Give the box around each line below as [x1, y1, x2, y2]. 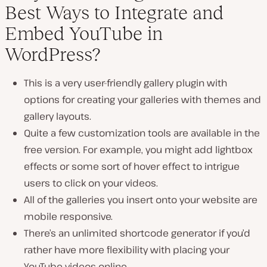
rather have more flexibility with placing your [24, 243, 229, 257]
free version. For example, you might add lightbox [24, 143, 253, 157]
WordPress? [5, 44, 100, 66]
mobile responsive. [24, 210, 113, 223]
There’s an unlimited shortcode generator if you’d [24, 226, 250, 240]
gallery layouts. [24, 110, 91, 123]
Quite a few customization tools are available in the [24, 126, 260, 140]
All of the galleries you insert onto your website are [24, 193, 257, 207]
